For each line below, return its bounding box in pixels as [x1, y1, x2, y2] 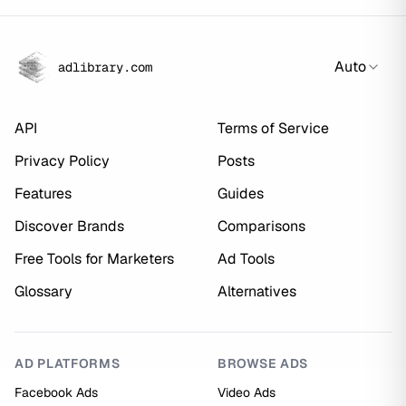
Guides [217, 184, 264, 203]
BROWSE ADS [217, 355, 308, 372]
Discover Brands [14, 217, 124, 236]
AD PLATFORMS [14, 355, 121, 372]
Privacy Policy [14, 151, 110, 170]
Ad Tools [217, 249, 275, 268]
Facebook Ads [14, 384, 98, 401]
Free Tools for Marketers [14, 249, 174, 268]
